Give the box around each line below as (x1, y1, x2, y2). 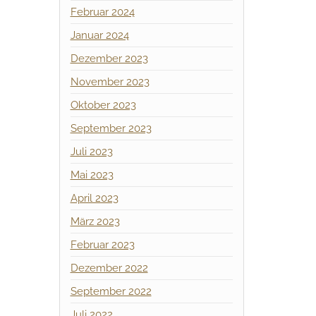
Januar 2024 (70, 29, 129, 42)
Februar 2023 (70, 238, 135, 251)
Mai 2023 (70, 169, 114, 181)
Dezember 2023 (70, 52, 148, 65)
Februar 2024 (70, 6, 135, 18)
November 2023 (70, 75, 150, 88)
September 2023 (70, 122, 152, 135)
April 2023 (70, 192, 119, 205)
